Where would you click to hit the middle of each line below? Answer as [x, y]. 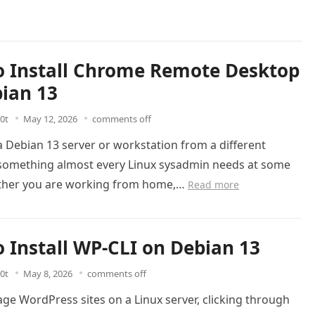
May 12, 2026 [50, 118]
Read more [213, 184]
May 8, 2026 [48, 273]
